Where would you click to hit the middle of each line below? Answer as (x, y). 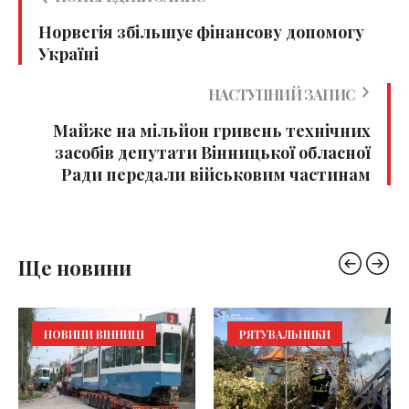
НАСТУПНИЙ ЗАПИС (281, 95)
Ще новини (75, 268)
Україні (68, 54)
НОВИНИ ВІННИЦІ (94, 335)
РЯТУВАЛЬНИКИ (285, 335)
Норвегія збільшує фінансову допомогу (201, 32)
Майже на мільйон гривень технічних (212, 131)
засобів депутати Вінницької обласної (213, 153)
